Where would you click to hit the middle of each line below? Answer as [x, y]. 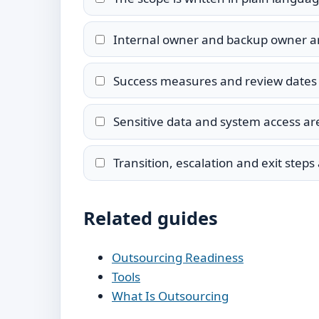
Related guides [151, 218]
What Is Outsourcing [170, 296]
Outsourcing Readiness [178, 257]
